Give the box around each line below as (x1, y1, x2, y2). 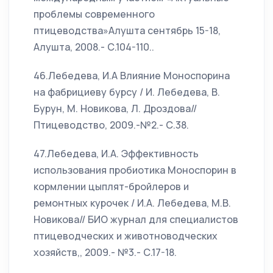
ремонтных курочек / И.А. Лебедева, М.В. (34, 196, 231, 210)
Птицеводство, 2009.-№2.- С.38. (34, 118, 189, 132)
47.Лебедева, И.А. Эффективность (34, 147, 199, 160)
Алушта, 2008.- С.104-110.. (34, 40, 154, 54)
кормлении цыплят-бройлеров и (34, 180, 189, 193)
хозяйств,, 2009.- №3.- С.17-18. (34, 246, 177, 259)
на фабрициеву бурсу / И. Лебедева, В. (34, 85, 220, 99)
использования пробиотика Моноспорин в (34, 163, 236, 177)
